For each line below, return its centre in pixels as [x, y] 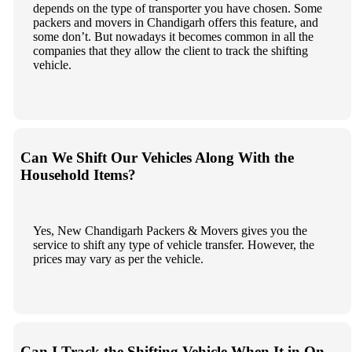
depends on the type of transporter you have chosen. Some [177, 9]
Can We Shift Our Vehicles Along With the [157, 158]
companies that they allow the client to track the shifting [170, 51]
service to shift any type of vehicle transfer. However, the [173, 245]
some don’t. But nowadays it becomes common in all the [173, 37]
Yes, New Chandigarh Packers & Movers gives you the [170, 231]
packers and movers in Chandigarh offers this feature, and [175, 23]
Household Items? [78, 175]
